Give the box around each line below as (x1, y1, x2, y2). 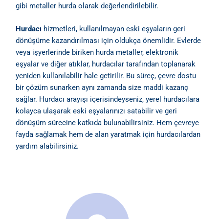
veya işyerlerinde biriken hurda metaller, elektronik (16, 48, 179, 57)
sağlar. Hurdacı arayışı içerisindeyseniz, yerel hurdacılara (16, 95, 200, 104)
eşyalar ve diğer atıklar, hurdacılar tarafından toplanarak (16, 60, 196, 69)
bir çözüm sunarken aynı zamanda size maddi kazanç (16, 83, 189, 92)
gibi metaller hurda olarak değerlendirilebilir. (16, 1, 159, 10)
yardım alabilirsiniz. (16, 142, 79, 151)
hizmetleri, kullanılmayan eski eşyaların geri (42, 24, 186, 34)
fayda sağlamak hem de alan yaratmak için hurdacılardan (16, 130, 201, 139)
